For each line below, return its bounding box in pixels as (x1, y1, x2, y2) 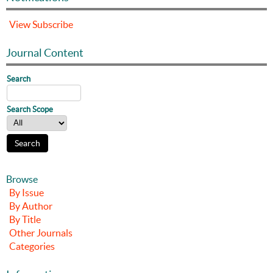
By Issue (9, 187, 44, 199)
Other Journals (9, 227, 73, 239)
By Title (9, 214, 41, 225)
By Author (9, 200, 52, 212)
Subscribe (32, 19, 73, 30)
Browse (6, 174, 38, 185)
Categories (9, 241, 55, 252)
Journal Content (6, 46, 83, 60)
